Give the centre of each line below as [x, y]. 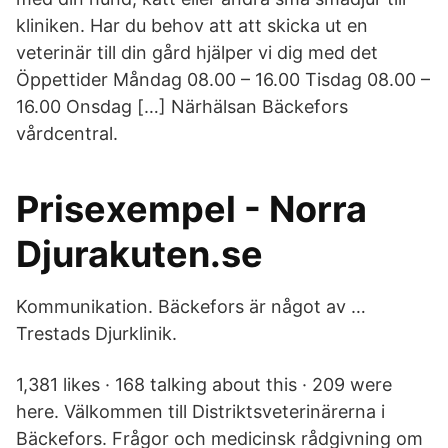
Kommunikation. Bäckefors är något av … [191, 306]
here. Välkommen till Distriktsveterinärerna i [200, 411]
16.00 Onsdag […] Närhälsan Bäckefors [182, 106]
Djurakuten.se [139, 254]
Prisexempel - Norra [191, 209]
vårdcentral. [67, 133]
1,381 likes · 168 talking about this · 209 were [204, 384]
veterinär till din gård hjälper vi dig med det [197, 52]
